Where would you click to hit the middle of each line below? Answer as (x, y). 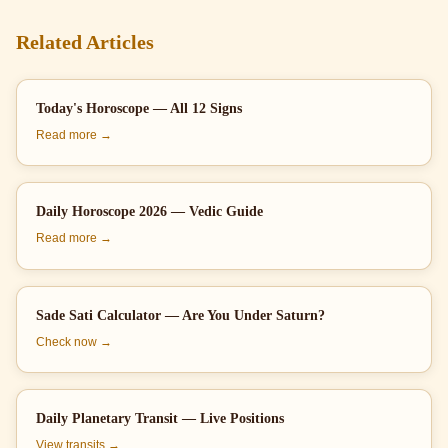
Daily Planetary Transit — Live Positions (160, 418)
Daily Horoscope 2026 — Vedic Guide (150, 211)
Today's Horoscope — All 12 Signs (139, 107)
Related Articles (85, 41)
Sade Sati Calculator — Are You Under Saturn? (181, 314)
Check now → (74, 341)
